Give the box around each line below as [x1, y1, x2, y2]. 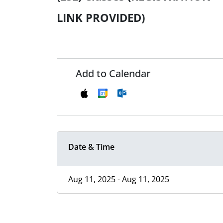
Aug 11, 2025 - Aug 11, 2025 [68, 174, 169, 185]
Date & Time [68, 141, 114, 153]
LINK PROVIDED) [57, 10, 145, 25]
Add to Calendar [76, 67, 150, 81]
